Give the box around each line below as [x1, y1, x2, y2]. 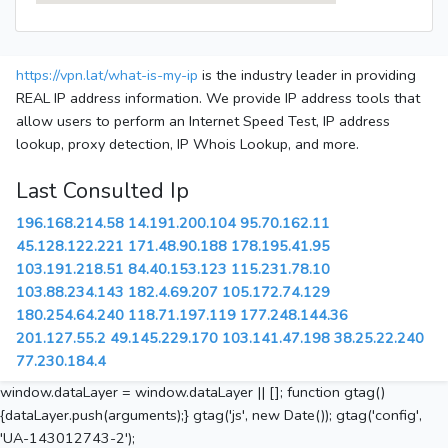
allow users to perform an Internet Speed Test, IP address [16, 111, 390, 132]
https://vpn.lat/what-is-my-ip [16, 65, 198, 86]
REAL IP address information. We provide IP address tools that [16, 88, 420, 109]
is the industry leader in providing [198, 65, 416, 86]
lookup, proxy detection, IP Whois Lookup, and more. [16, 134, 359, 155]
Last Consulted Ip [16, 176, 189, 207]
